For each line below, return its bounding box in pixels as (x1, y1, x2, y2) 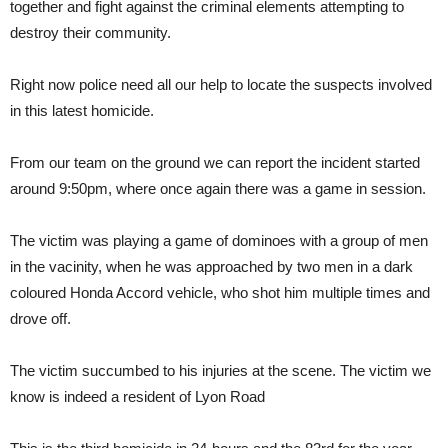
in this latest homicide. (10, 102, 154, 120)
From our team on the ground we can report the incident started (10, 154, 420, 172)
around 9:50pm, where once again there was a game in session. (10, 180, 426, 198)
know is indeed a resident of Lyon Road (10, 388, 265, 406)
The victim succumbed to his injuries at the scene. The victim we (10, 362, 431, 380)
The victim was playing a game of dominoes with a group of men (10, 232, 428, 250)
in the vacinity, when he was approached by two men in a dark (10, 258, 413, 276)
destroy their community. (10, 24, 171, 42)
